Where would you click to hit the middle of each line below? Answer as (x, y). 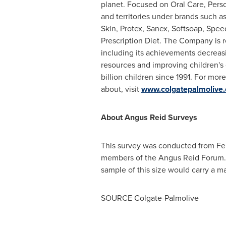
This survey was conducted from (158, 146)
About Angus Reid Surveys (149, 117)
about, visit (121, 89)
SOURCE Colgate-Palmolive (150, 198)
